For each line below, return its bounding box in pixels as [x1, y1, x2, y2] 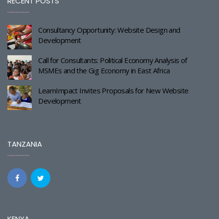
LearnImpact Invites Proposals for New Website [38, 85, 189, 95]
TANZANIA [7, 138, 42, 149]
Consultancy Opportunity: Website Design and [38, 24, 180, 35]
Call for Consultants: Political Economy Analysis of [38, 55, 187, 65]
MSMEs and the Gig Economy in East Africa [38, 65, 170, 75]
